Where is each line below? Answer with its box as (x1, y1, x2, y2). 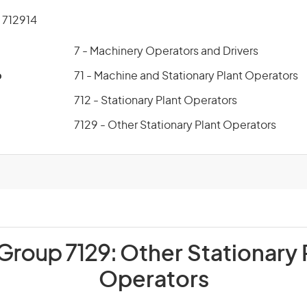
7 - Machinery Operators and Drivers (74, 46, 258, 57)
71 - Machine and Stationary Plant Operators (74, 71, 298, 82)
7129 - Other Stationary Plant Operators (74, 120, 276, 131)
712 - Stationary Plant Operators (74, 95, 237, 106)
